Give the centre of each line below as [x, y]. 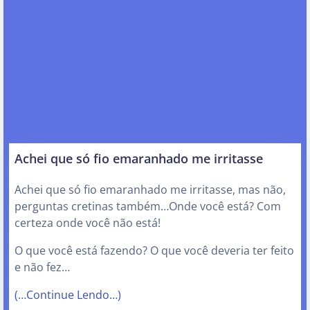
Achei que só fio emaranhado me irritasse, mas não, [150, 190]
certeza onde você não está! [89, 223]
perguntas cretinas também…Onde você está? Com [148, 207]
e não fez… [42, 267]
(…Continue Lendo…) [68, 295]
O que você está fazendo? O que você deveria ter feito [154, 251]
